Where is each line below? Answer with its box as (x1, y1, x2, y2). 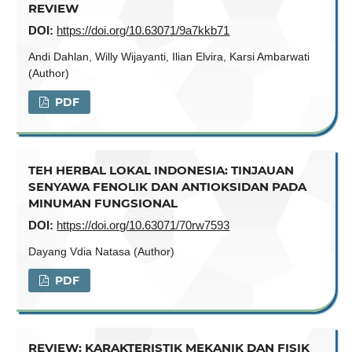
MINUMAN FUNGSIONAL (28, 195, 178, 211)
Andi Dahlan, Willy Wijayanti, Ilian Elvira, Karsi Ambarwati (28, 50, 310, 64)
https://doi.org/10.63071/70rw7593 (57, 218, 230, 232)
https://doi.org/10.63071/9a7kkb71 (57, 24, 230, 38)
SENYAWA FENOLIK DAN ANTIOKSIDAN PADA (28, 178, 307, 194)
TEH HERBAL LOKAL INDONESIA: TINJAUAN (28, 162, 295, 178)
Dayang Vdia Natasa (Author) (28, 244, 175, 258)
